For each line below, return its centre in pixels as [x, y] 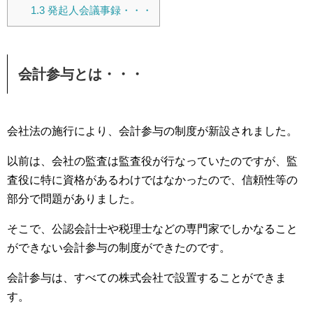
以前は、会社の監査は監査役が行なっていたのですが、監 [152, 161]
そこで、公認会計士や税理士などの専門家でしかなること [152, 229]
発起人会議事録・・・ [98, 10]
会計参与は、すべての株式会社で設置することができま [147, 278]
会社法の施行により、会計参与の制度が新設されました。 [152, 131]
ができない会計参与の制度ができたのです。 [119, 248]
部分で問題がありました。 [74, 199]
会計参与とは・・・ [81, 74]
